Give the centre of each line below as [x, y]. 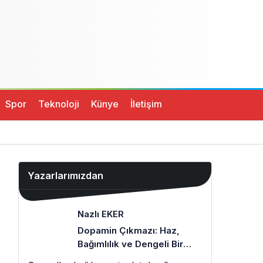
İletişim [146, 104]
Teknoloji [59, 104]
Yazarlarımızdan [65, 176]
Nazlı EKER [101, 214]
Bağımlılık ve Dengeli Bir [130, 244]
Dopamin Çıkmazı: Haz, [129, 230]
